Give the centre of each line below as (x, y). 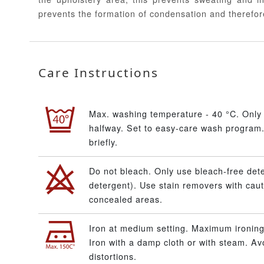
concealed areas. (126, 199)
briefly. (103, 142)
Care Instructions (98, 72)
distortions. (113, 256)
